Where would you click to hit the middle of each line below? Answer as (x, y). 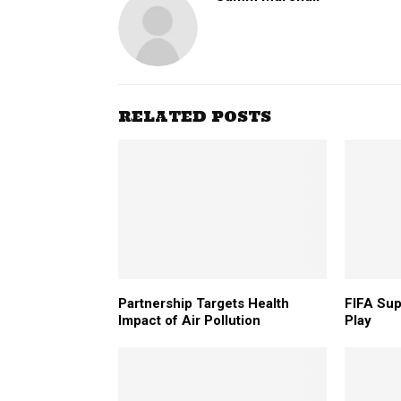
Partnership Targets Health (204, 303)
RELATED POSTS (195, 117)
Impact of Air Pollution (189, 320)
